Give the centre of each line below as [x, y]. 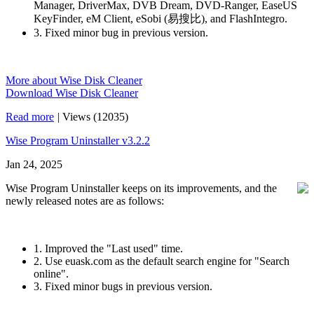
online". [51, 274]
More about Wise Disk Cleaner [74, 80]
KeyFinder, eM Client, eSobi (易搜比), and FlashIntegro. [161, 19]
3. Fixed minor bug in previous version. [121, 33]
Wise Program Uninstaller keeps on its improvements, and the [141, 188]
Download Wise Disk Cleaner [72, 93]
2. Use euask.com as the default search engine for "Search [162, 261]
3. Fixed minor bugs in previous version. [123, 286]
